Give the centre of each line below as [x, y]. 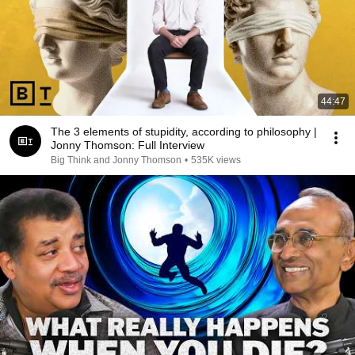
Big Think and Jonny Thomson [116, 160]
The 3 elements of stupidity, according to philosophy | [184, 132]
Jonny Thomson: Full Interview [128, 145]
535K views [216, 160]
